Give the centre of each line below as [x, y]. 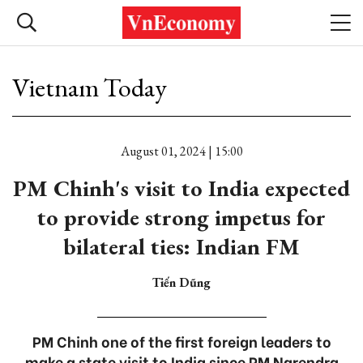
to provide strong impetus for [181, 217]
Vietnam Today [90, 88]
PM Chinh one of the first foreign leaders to [181, 341]
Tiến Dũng [181, 282]
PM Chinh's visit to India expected [181, 188]
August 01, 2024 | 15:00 [181, 151]
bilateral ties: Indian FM [181, 246]
